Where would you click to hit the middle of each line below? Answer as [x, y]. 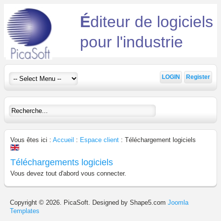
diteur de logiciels [152, 22]
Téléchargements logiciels [62, 162]
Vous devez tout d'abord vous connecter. [68, 173]
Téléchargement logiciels [160, 140]
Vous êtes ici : [32, 140]
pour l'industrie [131, 42]
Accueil [63, 140]
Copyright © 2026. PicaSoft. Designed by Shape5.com [89, 203]
